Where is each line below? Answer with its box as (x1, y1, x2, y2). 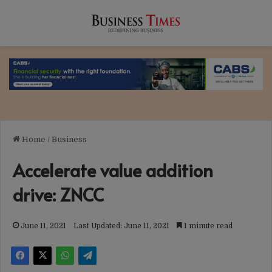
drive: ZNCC (13, 182, 104, 207)
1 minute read (182, 222, 233, 231)
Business (52, 135, 87, 144)
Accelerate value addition (13, 158, 213, 183)
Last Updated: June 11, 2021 (73, 222, 169, 231)
